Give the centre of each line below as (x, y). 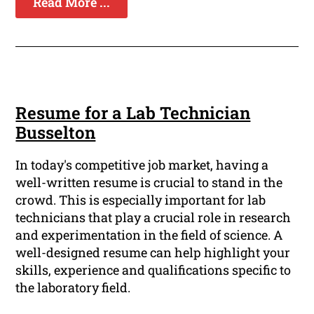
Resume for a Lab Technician (133, 113)
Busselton (56, 133)
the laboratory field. (73, 288)
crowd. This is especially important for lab (141, 200)
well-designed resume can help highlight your (153, 253)
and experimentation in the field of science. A (149, 235)
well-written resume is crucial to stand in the (149, 183)
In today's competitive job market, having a (142, 165)
